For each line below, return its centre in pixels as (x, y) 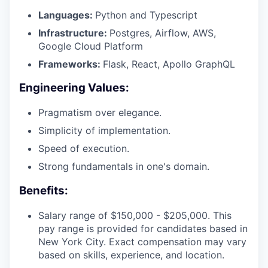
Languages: (67, 15)
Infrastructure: (74, 33)
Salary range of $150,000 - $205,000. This (135, 215)
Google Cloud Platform (91, 46)
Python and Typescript (146, 15)
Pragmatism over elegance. (100, 113)
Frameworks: (71, 64)
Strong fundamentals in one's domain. (124, 167)
